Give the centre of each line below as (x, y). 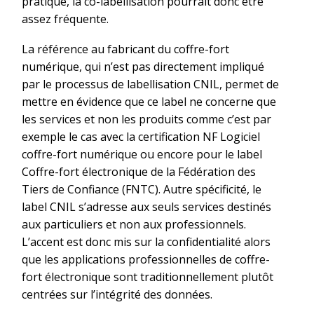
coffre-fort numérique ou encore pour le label (142, 154)
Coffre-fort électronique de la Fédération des (139, 171)
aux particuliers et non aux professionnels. (134, 224)
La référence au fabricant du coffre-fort (125, 49)
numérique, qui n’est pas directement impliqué (143, 66)
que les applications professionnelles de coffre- (146, 259)
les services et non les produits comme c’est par (146, 119)
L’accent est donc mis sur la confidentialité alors (146, 241)
